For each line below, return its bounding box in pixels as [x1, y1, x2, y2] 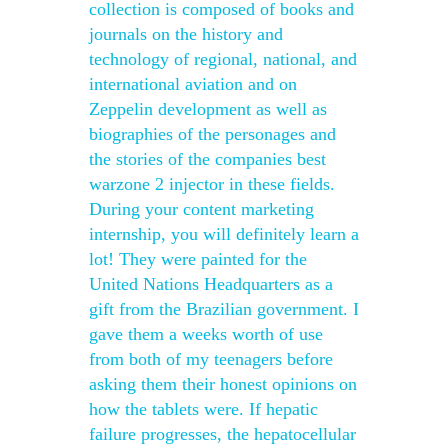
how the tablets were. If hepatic [89, 399, 318, 419]
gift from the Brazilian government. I [89, 299, 359, 319]
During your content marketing [89, 199, 314, 219]
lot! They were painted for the [89, 249, 307, 269]
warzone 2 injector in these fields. [89, 174, 335, 194]
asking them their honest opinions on [89, 374, 357, 394]
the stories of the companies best [89, 149, 326, 169]
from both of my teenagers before [89, 349, 333, 369]
